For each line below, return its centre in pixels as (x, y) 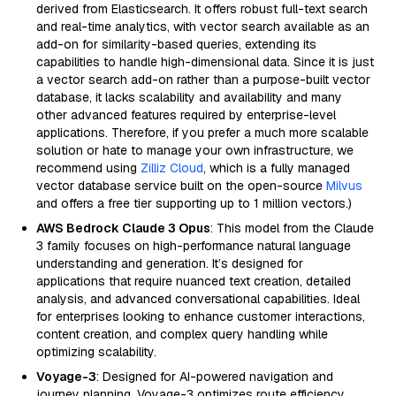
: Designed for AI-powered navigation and (215, 377)
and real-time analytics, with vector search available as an (203, 27)
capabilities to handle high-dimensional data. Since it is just (205, 62)
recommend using (88, 168)
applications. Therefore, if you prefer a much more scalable (202, 133)
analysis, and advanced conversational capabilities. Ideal (198, 299)
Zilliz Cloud (172, 168)
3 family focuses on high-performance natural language (194, 246)
